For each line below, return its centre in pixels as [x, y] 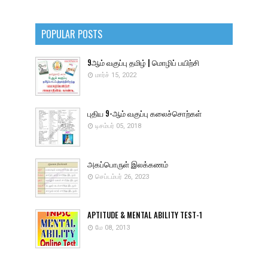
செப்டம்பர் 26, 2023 [122, 177]
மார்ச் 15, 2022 [116, 75]
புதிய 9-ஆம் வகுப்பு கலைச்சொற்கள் [144, 113]
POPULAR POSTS [72, 34]
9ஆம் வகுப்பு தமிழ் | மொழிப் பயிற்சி [143, 62]
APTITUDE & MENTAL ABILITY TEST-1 [145, 215]
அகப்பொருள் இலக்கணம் [128, 164]
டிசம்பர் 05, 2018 [118, 126]
